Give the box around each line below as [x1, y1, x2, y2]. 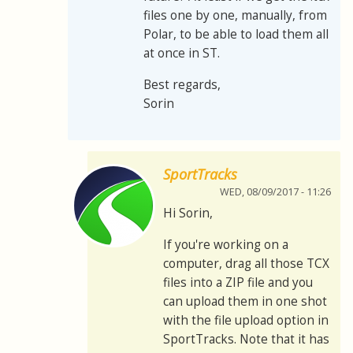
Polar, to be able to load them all [143, 26, 329, 43]
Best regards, [143, 76, 221, 94]
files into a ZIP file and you [163, 274, 313, 292]
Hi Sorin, [163, 205, 213, 222]
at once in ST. [143, 45, 220, 62]
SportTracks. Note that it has [163, 331, 329, 348]
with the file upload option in [163, 312, 329, 329]
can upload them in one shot [163, 293, 327, 310]
